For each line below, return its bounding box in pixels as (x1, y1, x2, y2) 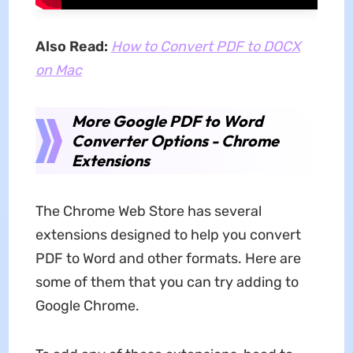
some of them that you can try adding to (35, 273, 299, 291)
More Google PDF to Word (71, 110, 263, 131)
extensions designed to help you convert (35, 225, 301, 243)
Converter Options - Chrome (71, 130, 279, 150)
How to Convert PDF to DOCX (110, 37, 300, 55)
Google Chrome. (35, 296, 139, 314)
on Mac (35, 61, 82, 79)
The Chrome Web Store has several (35, 202, 262, 220)
